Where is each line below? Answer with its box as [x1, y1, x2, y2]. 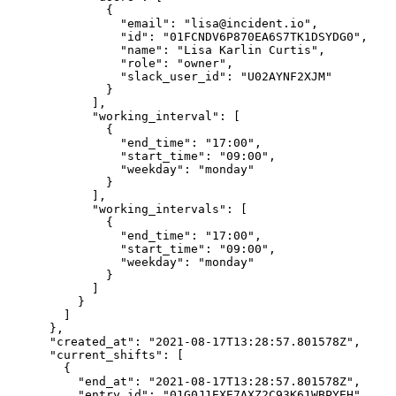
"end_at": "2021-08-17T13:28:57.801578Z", [7, 375, 361, 389]
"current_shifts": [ [7, 348, 184, 362]
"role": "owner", [7, 57, 233, 71]
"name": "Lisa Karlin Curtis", [7, 43, 325, 57]
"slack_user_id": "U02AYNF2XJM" [7, 70, 332, 84]
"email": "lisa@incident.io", [7, 17, 318, 31]
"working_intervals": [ [7, 202, 247, 217]
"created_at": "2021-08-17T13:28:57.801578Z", [7, 335, 361, 349]
